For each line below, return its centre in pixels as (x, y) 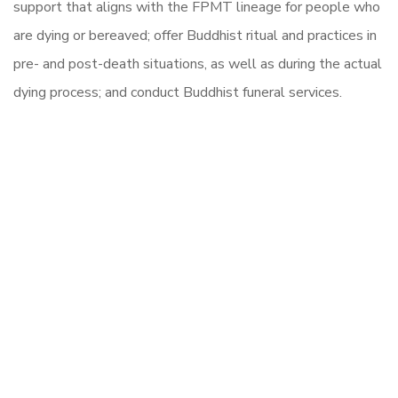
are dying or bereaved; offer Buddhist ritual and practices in (195, 35)
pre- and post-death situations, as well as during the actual (198, 64)
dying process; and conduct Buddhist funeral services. (178, 92)
